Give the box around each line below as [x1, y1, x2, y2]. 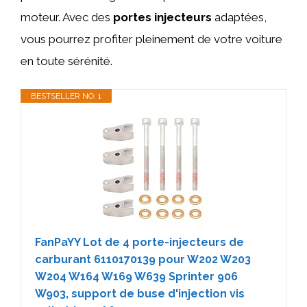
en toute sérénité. [21, 53, 112, 68]
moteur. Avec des [21, 10, 113, 24]
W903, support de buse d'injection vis [35, 287, 245, 300]
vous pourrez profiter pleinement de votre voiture [21, 32, 282, 46]
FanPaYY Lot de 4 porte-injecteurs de [35, 236, 244, 249]
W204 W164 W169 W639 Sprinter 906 [35, 270, 238, 283]
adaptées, [212, 10, 267, 24]
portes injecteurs [113, 10, 212, 24]
